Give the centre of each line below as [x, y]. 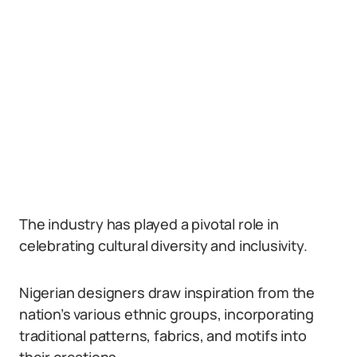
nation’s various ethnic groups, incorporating [167, 314]
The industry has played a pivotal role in [149, 224]
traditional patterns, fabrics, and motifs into [163, 335]
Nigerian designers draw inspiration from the [167, 292]
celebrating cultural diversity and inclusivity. [163, 245]
